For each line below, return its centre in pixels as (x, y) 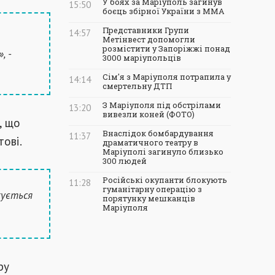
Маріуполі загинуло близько (163, 152)
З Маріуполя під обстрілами (162, 105)
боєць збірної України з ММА (164, 11)
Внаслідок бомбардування (158, 133)
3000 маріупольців (142, 58)
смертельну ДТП (137, 86)
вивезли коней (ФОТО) (149, 114)
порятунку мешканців (149, 198)
